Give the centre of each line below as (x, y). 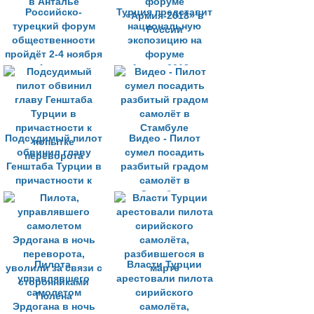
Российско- (54, 12)
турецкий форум (54, 26)
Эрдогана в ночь (54, 307)
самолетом (54, 293)
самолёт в (164, 180)
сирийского (164, 293)
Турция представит (164, 12)
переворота (54, 209)
